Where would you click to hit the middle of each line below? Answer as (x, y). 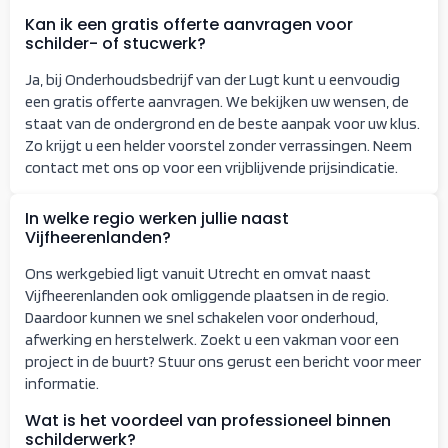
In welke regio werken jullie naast (157, 218)
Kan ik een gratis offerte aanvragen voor (189, 24)
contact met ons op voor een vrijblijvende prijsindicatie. (211, 167)
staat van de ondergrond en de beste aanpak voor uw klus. (222, 123)
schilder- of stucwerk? (115, 43)
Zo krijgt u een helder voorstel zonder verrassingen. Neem (218, 145)
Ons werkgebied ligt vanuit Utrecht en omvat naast (198, 273)
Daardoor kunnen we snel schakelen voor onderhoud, (201, 317)
